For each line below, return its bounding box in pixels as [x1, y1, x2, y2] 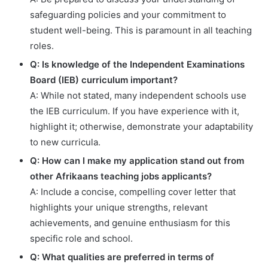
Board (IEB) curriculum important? [30, 74, 178, 86]
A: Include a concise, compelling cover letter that [30, 185, 236, 197]
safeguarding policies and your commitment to [30, 8, 226, 20]
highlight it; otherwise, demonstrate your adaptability [30, 120, 253, 132]
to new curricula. [30, 136, 100, 148]
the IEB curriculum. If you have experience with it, [30, 105, 239, 117]
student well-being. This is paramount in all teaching [30, 24, 252, 36]
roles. [30, 39, 54, 51]
